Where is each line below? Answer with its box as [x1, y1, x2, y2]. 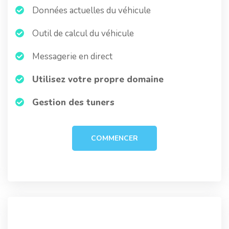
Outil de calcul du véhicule [30, 28, 134, 39]
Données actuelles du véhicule [30, 5, 151, 16]
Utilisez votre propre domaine [32, 74, 164, 85]
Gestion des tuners [32, 97, 114, 108]
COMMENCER [91, 133, 138, 143]
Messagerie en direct [30, 51, 112, 62]
